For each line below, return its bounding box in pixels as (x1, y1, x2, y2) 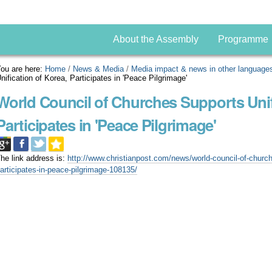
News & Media (73, 64, 124, 73)
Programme (217, 34, 268, 44)
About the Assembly (112, 34, 199, 44)
